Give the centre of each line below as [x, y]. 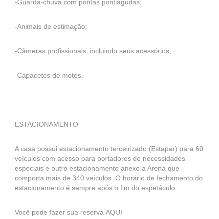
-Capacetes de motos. [49, 75]
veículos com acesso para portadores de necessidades [100, 158]
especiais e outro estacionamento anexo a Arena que [97, 168]
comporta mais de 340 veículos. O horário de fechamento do [109, 178]
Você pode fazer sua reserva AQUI [68, 212]
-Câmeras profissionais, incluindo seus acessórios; [93, 51]
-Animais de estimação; [51, 26]
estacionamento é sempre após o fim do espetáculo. [96, 188]
